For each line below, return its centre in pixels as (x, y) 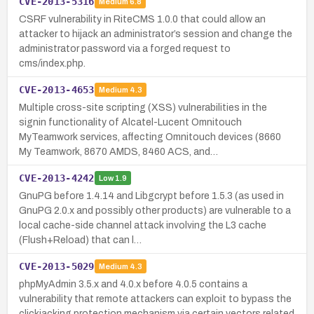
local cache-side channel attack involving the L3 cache (143, 225)
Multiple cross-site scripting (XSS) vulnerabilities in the (143, 107)
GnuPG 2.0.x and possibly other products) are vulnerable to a (155, 210)
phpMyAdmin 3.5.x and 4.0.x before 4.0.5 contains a (133, 284)
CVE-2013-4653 (57, 89)
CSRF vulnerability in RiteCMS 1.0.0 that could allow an (142, 19)
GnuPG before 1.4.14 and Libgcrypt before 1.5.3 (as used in (151, 196)
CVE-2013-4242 (57, 178)
